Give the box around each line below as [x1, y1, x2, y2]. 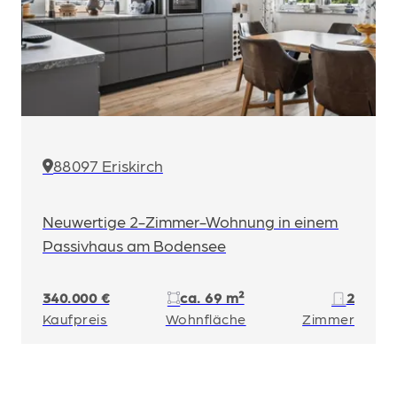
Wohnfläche [165, 310, 246, 327]
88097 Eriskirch [53, 156, 163, 175]
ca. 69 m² [180, 289, 245, 306]
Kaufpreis [43, 310, 108, 327]
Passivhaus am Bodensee [43, 236, 226, 254]
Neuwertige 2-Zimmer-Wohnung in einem [43, 212, 339, 230]
